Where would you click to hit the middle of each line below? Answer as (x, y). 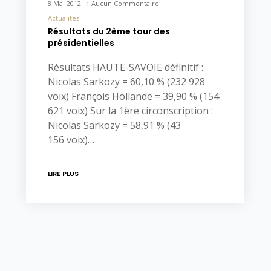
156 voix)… (71, 140)
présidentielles (81, 43)
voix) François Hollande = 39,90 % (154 (133, 96)
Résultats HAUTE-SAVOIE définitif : (125, 67)
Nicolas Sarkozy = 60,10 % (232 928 (126, 82)
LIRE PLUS (63, 174)
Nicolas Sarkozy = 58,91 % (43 (114, 126)
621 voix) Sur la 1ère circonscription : (130, 111)
